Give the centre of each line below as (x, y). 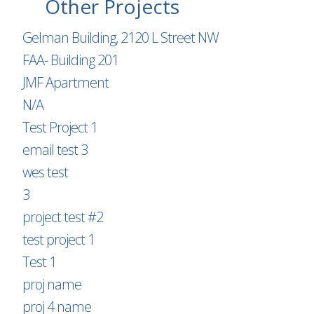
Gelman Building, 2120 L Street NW (121, 37)
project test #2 (63, 217)
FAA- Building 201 (70, 60)
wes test (45, 172)
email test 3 (55, 150)
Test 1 (39, 262)
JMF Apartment (66, 82)
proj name (52, 284)
